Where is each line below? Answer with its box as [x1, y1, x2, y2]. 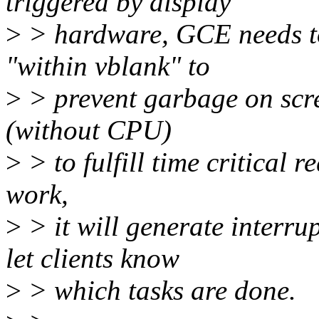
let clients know [6, 243, 179, 274]
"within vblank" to [6, 51, 210, 82]
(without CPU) [6, 115, 172, 146]
